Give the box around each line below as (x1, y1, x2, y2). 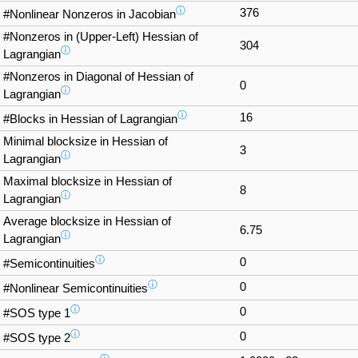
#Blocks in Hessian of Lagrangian (3, 112, 177, 125)
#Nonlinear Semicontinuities (3, 281, 148, 295)
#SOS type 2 (3, 331, 70, 344)
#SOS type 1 (3, 306, 70, 320)
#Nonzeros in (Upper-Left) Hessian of (3, 30, 198, 43)
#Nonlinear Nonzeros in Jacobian (3, 7, 176, 21)
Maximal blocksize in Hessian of (3, 174, 172, 188)
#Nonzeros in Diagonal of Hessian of (3, 70, 193, 83)
